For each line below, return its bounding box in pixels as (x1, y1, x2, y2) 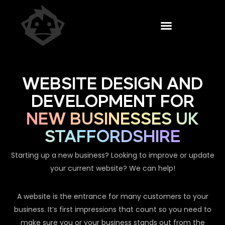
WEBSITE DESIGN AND (22, 76, 203, 93)
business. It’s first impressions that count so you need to (14, 204, 211, 215)
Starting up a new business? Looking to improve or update (11, 150, 214, 161)
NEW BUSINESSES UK (26, 111, 199, 128)
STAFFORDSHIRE (45, 129, 180, 146)
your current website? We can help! (50, 163, 175, 174)
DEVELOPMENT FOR (31, 94, 194, 110)
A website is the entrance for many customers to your (17, 191, 208, 202)
